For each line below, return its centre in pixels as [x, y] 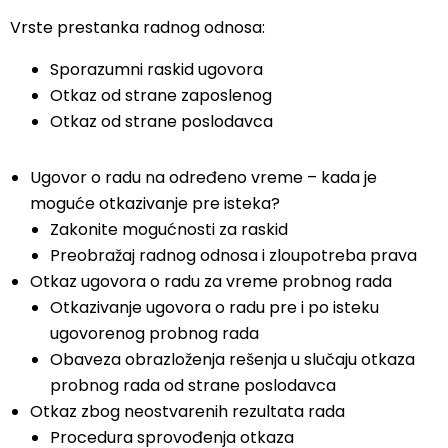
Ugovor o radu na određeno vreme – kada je [203, 177]
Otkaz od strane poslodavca [161, 121]
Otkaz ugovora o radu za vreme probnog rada [211, 281]
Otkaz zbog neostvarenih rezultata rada [187, 411]
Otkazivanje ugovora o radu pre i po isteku [214, 307]
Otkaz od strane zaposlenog [161, 95]
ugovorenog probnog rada [154, 333]
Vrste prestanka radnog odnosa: [137, 27]
